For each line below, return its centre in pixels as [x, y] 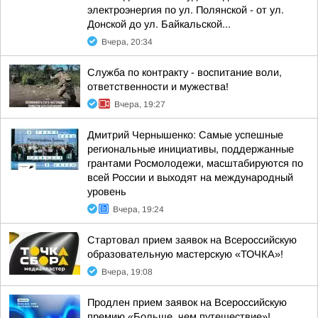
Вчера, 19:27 [140, 104]
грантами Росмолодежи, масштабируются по [195, 163]
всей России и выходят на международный [190, 177]
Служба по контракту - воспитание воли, [185, 72]
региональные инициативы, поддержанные [191, 149]
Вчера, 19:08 [127, 272]
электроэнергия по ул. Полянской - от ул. [186, 10]
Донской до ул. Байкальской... [159, 24]
